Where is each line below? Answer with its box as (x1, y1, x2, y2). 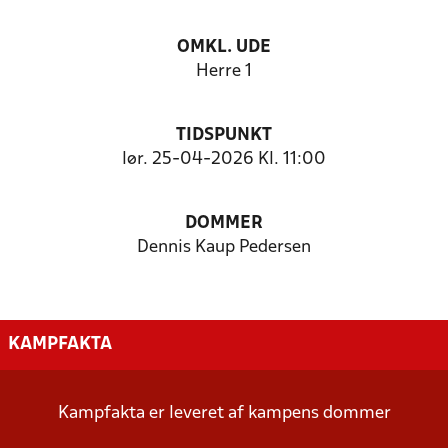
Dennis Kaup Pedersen (137, 239, 311, 256)
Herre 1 (196, 63, 252, 80)
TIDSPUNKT (176, 127, 272, 144)
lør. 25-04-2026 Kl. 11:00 (122, 151, 326, 168)
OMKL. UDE (177, 39, 271, 56)
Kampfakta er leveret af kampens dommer (57, 404, 391, 422)
